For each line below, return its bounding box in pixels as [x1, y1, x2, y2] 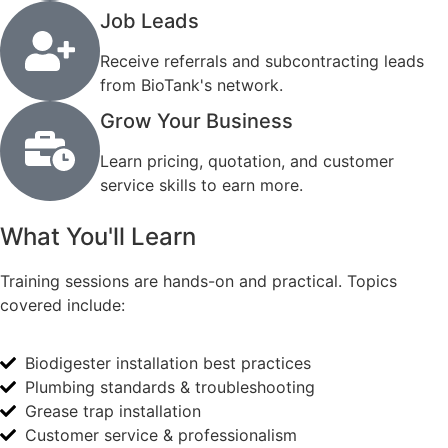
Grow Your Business [100, 108, 293, 133]
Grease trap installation [25, 400, 201, 421]
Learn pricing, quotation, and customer [100, 150, 394, 171]
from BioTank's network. [100, 74, 283, 95]
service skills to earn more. [100, 174, 303, 195]
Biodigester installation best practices [25, 352, 311, 373]
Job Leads [100, 8, 199, 33]
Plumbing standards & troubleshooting [25, 376, 315, 397]
